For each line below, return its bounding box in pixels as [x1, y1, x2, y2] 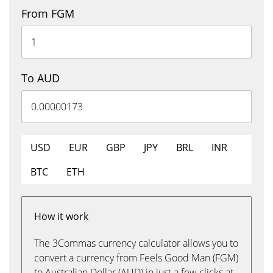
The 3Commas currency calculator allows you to [34, 236, 238, 250]
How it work [34, 210, 88, 223]
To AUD [21, 71, 60, 85]
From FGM [21, 6, 74, 21]
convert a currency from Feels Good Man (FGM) [34, 251, 238, 264]
